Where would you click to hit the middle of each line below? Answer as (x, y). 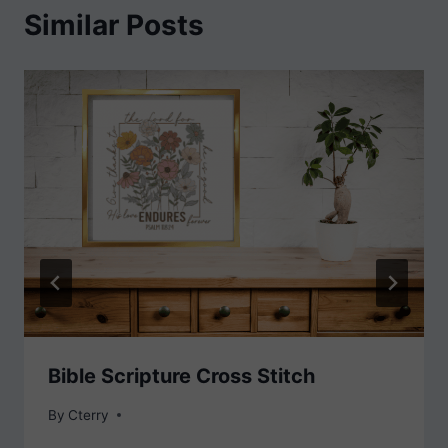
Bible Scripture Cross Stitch (181, 375)
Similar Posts (114, 25)
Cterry (89, 414)
